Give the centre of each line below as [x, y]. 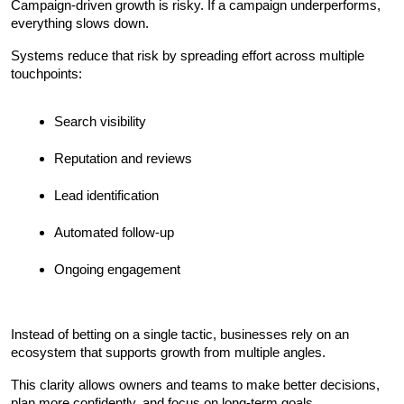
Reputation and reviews [123, 158]
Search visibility [100, 121]
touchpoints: [46, 73]
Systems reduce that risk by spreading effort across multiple [188, 55]
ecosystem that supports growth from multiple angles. [168, 352]
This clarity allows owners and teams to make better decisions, [195, 384]
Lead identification [106, 195]
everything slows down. [80, 23]
